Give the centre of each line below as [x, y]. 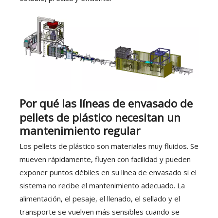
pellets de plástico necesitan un [100, 118]
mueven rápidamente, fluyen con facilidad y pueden [105, 159]
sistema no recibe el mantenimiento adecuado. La [102, 186]
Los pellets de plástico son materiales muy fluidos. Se [109, 146]
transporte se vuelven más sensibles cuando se [100, 212]
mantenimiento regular [80, 131]
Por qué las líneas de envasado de [106, 104]
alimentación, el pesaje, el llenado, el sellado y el [100, 199]
